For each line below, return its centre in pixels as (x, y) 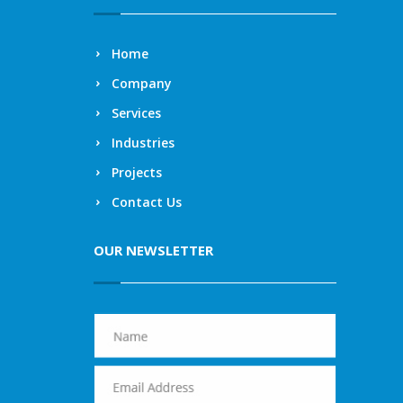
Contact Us (147, 201)
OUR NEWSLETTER (153, 250)
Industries (143, 142)
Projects (137, 172)
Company (142, 83)
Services (136, 112)
